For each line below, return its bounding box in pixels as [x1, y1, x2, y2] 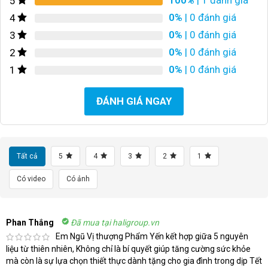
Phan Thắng [6, 217, 54, 227]
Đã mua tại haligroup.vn [71, 217, 159, 227]
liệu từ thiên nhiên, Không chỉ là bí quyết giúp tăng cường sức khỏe [6, 244, 251, 254]
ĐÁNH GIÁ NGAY [96, 95, 172, 107]
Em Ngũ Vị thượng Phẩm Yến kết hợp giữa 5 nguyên [56, 231, 248, 241]
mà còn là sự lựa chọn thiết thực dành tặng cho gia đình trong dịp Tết [6, 256, 262, 266]
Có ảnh [66, 174, 90, 183]
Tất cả [17, 151, 38, 160]
